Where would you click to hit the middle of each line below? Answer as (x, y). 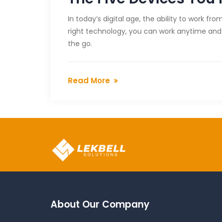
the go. (80, 44)
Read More (89, 81)
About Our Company (100, 205)
